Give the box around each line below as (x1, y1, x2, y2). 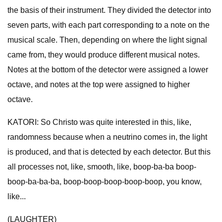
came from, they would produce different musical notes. (7, 51, 200, 59)
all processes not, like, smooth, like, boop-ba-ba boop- (7, 163, 196, 171)
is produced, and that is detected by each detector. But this (7, 148, 211, 156)
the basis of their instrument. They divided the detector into (7, 6, 211, 14)
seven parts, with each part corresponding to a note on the (7, 21, 210, 29)
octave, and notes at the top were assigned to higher (7, 80, 190, 89)
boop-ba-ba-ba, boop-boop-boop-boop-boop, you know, (7, 177, 202, 186)
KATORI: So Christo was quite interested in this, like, (7, 118, 191, 126)
